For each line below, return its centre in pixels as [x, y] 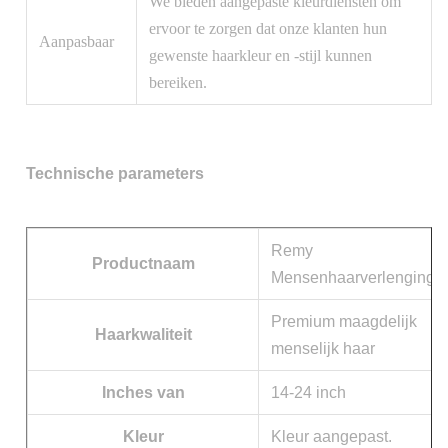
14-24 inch [308, 392]
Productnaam [143, 263]
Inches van [143, 392]
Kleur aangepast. [331, 436]
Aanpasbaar [76, 41]
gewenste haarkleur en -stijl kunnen [260, 55]
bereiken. [178, 82]
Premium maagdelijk [344, 321]
